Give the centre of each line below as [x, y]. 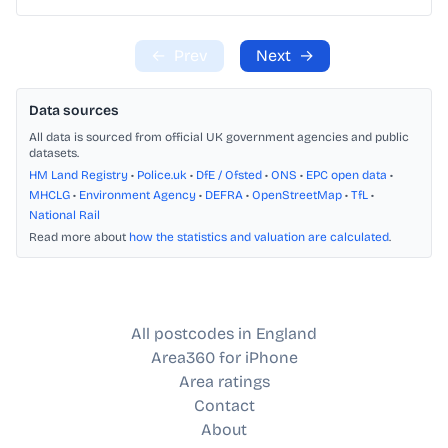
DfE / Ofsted [229, 175]
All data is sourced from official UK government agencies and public [219, 137]
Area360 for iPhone [224, 358]
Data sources [74, 111]
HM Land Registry [78, 175]
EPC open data [346, 175]
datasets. [54, 153]
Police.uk [162, 175]
